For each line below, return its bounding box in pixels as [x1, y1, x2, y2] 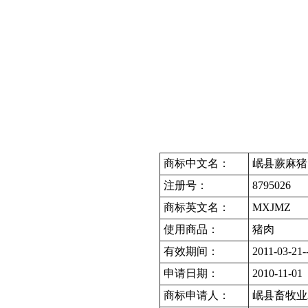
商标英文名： [164, 201, 230, 213]
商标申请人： [164, 289, 230, 301]
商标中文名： [164, 157, 230, 169]
